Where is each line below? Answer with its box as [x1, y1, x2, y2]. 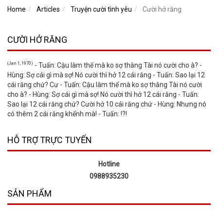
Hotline [98, 160, 120, 168]
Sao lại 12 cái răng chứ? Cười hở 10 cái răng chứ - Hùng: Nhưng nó [7, 100, 206, 109]
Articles [36, 5, 60, 14]
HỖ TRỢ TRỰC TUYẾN [7, 135, 92, 145]
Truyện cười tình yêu [71, 5, 132, 14]
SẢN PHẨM [7, 188, 52, 199]
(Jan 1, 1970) [7, 61, 33, 66]
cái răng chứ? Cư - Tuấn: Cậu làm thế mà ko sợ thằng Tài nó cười [7, 81, 202, 89]
